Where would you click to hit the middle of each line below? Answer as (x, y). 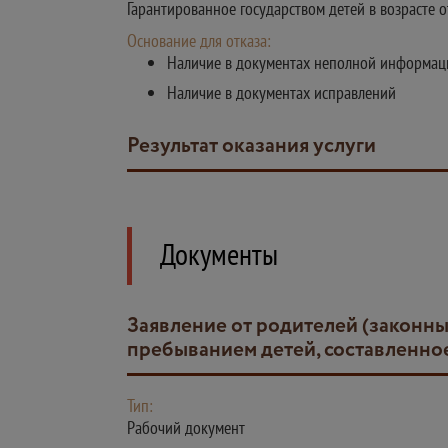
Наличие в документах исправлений (281, 92)
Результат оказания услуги (257, 146)
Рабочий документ (186, 427)
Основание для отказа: (199, 40)
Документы (219, 253)
